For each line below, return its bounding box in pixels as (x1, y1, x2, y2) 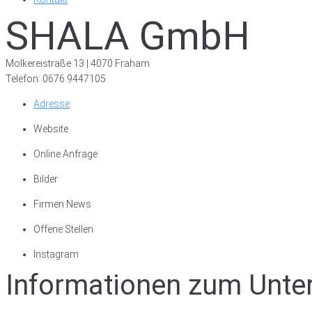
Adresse (33, 98, 70, 109)
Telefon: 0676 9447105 (6, 73, 106, 84)
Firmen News (33, 198, 91, 210)
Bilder (33, 173, 58, 185)
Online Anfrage (33, 148, 97, 159)
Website (33, 123, 68, 134)
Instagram (33, 249, 79, 260)
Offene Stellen (33, 224, 93, 235)
